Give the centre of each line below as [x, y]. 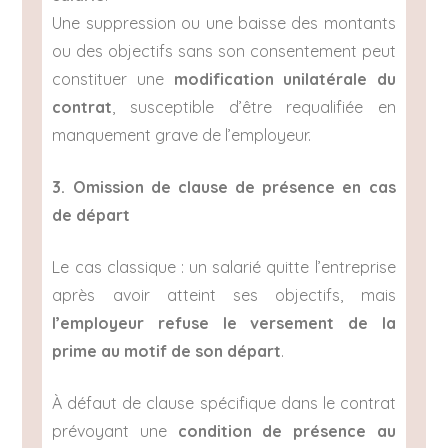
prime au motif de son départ [167, 351]
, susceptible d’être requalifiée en [254, 107]
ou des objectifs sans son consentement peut [224, 51]
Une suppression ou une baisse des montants [224, 23]
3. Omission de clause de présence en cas [224, 187]
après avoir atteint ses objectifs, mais [224, 295]
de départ [91, 215]
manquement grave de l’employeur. [182, 135]
